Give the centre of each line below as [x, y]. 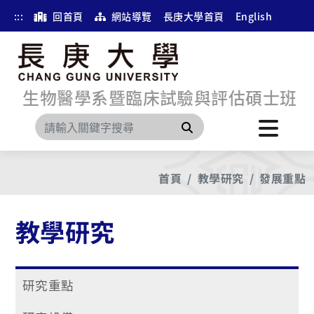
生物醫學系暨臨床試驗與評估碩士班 [160, 97]
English [254, 16]
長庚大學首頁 [193, 16]
